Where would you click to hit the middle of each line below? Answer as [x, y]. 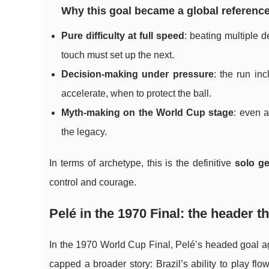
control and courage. [93, 182]
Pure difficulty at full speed [123, 36]
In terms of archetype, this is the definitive [142, 163]
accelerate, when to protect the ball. [136, 93]
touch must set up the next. [118, 55]
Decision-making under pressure [138, 74]
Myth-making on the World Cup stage [148, 113]
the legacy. [84, 132]
